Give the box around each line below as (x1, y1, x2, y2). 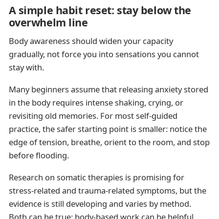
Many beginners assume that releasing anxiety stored (8, 83, 208, 95)
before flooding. (8, 149, 69, 161)
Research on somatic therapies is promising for (8, 172, 184, 183)
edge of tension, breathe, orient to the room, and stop (8, 136, 210, 148)
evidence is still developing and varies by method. (8, 198, 191, 210)
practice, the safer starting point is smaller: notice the (8, 123, 207, 134)
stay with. (8, 61, 44, 73)
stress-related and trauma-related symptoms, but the (8, 185, 206, 197)
